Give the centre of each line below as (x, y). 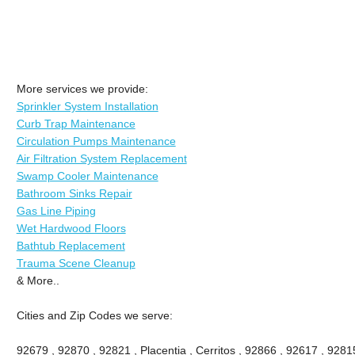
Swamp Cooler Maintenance (87, 176)
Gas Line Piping (56, 210)
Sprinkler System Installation (87, 106)
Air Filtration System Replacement (101, 158)
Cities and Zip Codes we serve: (94, 315)
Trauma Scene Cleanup (76, 263)
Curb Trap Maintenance (76, 123)
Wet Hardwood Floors (71, 228)
